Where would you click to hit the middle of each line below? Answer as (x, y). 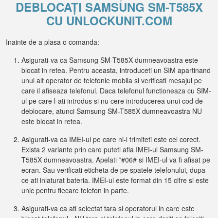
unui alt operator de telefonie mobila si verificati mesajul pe (112, 80)
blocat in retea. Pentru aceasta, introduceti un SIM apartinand (116, 70)
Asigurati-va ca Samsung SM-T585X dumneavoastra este (110, 60)
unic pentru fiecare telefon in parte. (75, 190)
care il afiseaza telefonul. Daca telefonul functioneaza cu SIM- (116, 91)
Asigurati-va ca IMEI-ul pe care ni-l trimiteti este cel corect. (111, 139)
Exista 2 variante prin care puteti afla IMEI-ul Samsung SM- (112, 149)
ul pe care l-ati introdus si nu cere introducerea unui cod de (112, 101)
